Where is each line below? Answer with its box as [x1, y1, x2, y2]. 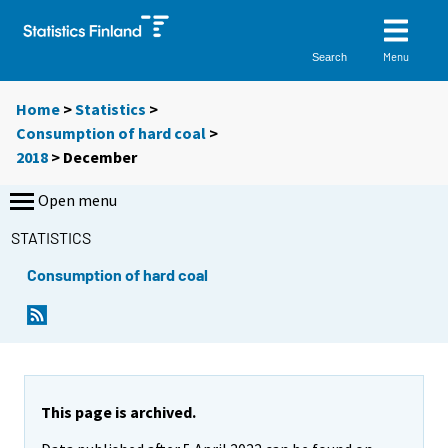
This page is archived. [41, 402, 196, 423]
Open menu [38, 190, 117, 211]
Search [312, 50, 348, 63]
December [63, 147, 137, 168]
